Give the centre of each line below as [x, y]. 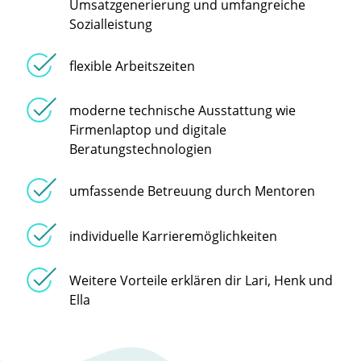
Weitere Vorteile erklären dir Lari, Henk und [201, 281]
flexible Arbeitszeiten [132, 66]
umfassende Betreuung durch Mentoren [192, 191]
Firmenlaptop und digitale [147, 130]
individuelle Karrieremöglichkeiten [173, 236]
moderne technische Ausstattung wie [182, 111]
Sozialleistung [110, 24]
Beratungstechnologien [140, 149]
